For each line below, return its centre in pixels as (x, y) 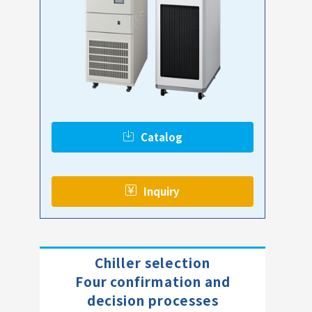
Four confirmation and (153, 281)
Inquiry (162, 191)
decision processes (153, 299)
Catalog (162, 136)
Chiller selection (153, 262)
